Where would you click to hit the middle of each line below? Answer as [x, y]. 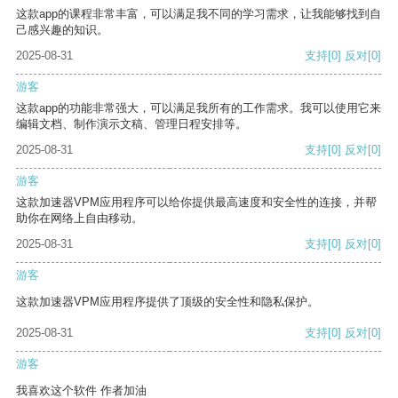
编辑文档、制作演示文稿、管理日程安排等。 [131, 124]
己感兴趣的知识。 [62, 30]
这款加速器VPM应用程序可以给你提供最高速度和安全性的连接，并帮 [196, 203]
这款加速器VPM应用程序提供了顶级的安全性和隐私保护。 [167, 302]
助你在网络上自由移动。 [80, 219]
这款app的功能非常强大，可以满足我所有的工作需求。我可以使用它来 [199, 108]
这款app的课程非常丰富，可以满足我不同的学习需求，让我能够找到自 [199, 14]
